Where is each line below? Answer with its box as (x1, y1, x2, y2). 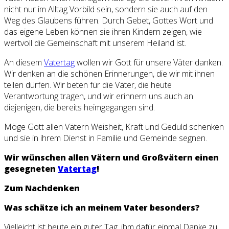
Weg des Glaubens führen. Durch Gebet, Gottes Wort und (4, 15, 213, 27)
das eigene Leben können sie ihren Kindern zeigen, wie (4, 26, 202, 38)
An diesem (4, 57, 44, 68)
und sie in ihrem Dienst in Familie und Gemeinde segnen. (4, 132, 207, 144)
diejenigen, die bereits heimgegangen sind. (4, 102, 155, 113)
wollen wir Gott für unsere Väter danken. (75, 57, 223, 68)
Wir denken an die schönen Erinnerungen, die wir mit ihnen (4, 68, 215, 80)
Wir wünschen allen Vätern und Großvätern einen (4, 152, 219, 164)
